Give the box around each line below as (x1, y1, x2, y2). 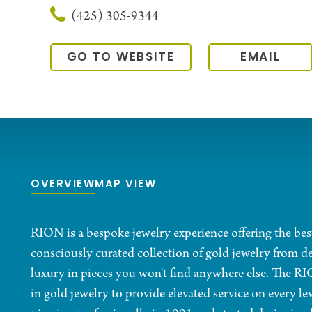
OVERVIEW (31, 176, 95, 194)
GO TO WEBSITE (66, 47, 175, 68)
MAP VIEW (95, 176, 156, 194)
